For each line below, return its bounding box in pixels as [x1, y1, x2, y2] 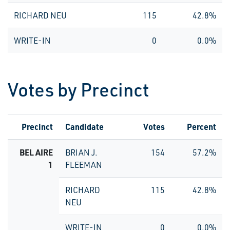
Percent [187, 121, 216, 132]
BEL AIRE [20, 147, 53, 158]
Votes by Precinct [8, 78, 149, 101]
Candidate [65, 121, 104, 132]
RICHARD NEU [14, 10, 67, 21]
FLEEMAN [65, 160, 102, 170]
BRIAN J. [65, 147, 98, 158]
